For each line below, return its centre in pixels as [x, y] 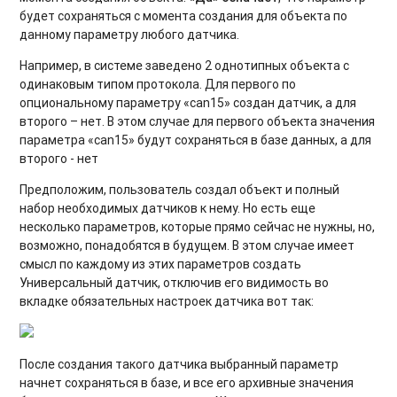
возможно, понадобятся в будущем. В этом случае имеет [187, 245]
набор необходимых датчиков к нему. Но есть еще [168, 208]
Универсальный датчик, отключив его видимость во [175, 282]
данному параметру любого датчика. [130, 34]
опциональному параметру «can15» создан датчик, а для [188, 102]
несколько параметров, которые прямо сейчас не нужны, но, [198, 226]
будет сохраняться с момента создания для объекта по [184, 16]
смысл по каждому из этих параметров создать [161, 264]
